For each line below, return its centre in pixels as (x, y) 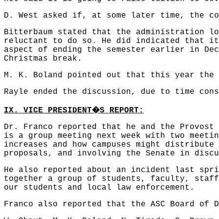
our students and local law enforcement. (99, 188)
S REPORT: (122, 110)
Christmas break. (43, 59)
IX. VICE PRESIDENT (48, 110)
